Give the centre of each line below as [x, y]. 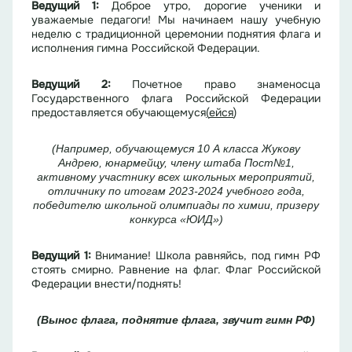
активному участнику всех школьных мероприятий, [176, 177]
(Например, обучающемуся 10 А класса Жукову [176, 149]
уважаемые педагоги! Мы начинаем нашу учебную [176, 20]
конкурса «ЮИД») [176, 220]
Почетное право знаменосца [226, 84]
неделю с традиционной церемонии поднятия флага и [176, 34]
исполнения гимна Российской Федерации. [146, 48]
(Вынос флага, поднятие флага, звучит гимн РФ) [176, 320]
